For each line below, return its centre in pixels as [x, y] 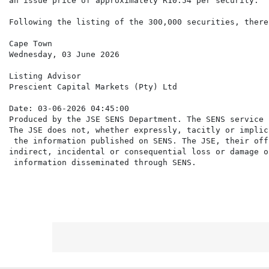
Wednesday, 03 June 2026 [64, 55]
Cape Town [31, 44]
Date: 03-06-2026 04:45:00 [69, 109]
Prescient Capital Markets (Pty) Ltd [93, 87]
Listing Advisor [45, 76]
